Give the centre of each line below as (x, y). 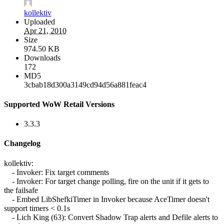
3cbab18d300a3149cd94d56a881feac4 (85, 84)
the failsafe (21, 190)
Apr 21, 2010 (45, 30)
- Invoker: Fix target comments (56, 172)
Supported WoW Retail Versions (59, 104)
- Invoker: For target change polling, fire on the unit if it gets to (106, 181)
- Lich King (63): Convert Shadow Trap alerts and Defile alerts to (111, 217)
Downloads (42, 57)
